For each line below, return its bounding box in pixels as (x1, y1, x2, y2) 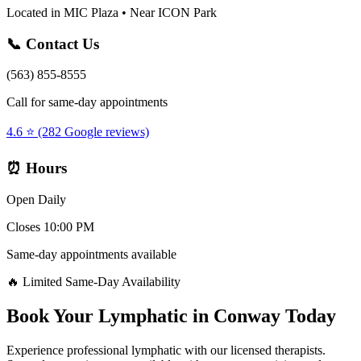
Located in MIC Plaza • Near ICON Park (6, 5, 217, 19)
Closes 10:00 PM (6, 219, 94, 234)
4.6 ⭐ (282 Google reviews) (6, 125, 149, 139)
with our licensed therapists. (181, 342, 326, 357)
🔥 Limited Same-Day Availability (6, 274, 180, 288)
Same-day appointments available (6, 247, 176, 261)
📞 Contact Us (6, 35, 99, 52)
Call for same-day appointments (6, 95, 168, 110)
